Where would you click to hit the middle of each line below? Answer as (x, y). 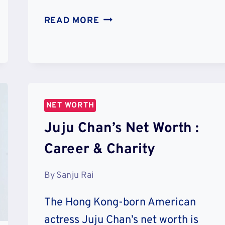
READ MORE (72, 21)
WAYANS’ (119, 32)
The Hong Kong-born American (120, 203)
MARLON (119, 18)
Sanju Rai (75, 176)
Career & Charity (99, 149)
